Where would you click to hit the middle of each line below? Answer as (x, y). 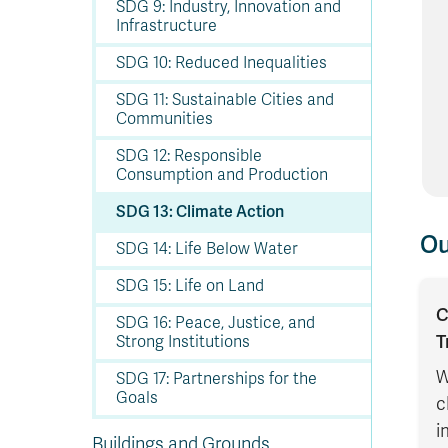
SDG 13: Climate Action (200, 212)
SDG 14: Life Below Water (207, 249)
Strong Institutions (183, 342)
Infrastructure (166, 26)
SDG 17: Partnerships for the (216, 379)
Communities (164, 119)
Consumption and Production (222, 175)
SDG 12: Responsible (189, 156)
